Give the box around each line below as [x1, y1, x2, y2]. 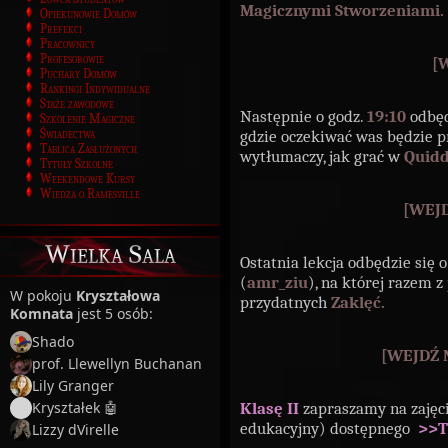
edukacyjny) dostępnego [240, 418, 418, 439]
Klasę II [240, 398, 299, 419]
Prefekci [40, 20, 82, 36]
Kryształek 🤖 [32, 397, 118, 417]
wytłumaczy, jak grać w [240, 146, 404, 167]
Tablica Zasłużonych [40, 140, 137, 156]
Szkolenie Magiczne [40, 110, 135, 126]
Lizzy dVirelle [32, 419, 119, 439]
